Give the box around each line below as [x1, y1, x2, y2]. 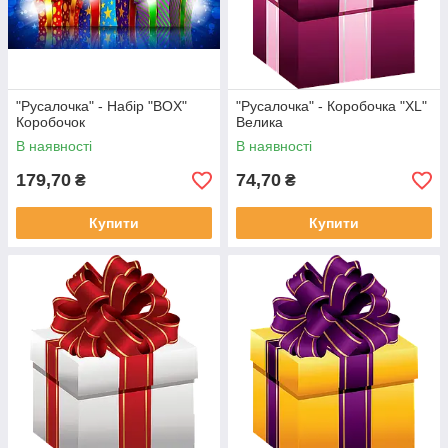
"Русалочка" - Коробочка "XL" [236, 98, 427, 114]
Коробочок [16, 114, 85, 130]
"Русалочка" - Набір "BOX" [16, 98, 187, 114]
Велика [236, 114, 283, 130]
